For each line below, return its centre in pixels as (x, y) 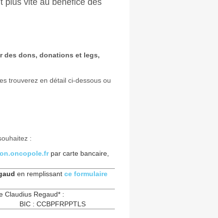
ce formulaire (86, 174)
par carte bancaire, (80, 153)
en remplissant (39, 174)
